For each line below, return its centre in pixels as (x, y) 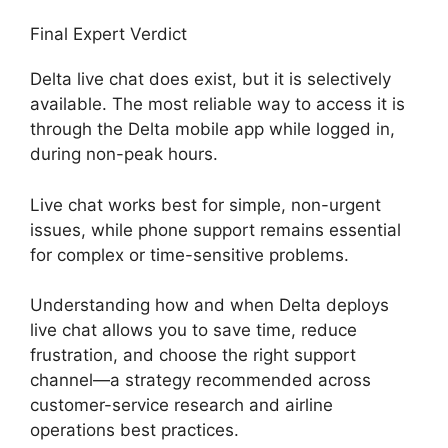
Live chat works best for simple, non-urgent (205, 204)
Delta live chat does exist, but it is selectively (210, 79)
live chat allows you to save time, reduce (193, 330)
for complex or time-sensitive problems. (189, 254)
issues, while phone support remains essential (215, 229)
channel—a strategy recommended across (200, 380)
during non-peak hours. (124, 154)
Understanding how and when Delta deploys (209, 305)
